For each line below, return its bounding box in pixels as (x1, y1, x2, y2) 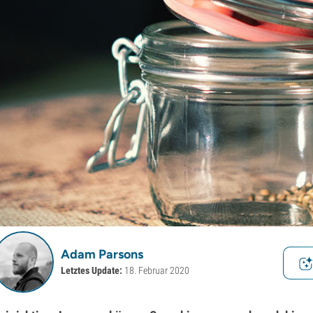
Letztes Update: (61, 265, 123, 277)
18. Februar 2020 (124, 265, 190, 277)
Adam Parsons (61, 247, 144, 263)
